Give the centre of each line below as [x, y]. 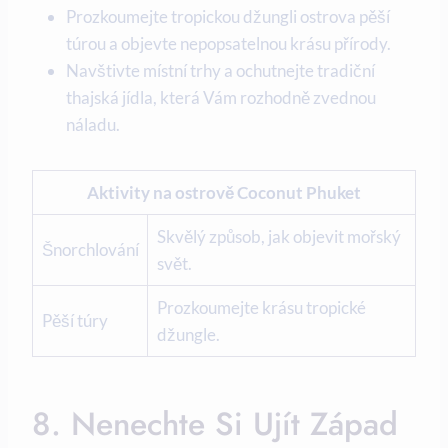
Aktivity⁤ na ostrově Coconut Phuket [224, 192]
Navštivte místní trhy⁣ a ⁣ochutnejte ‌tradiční [220, 70]
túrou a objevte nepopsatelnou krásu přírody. [228, 43]
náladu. [93, 124]
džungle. [188, 334]
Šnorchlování [90, 249]
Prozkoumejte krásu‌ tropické [261, 307]
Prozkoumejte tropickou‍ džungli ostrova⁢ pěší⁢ [228, 16]
